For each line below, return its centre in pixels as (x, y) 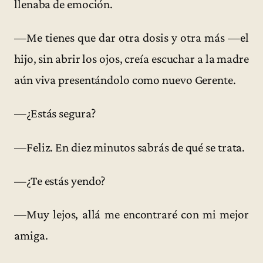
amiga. (31, 236)
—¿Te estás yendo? (60, 181)
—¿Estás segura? (55, 114)
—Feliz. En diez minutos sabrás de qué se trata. (130, 147)
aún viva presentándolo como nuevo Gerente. (125, 80)
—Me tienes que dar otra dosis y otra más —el (131, 38)
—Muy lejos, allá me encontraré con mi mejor (131, 215)
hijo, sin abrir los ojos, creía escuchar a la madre (131, 59)
